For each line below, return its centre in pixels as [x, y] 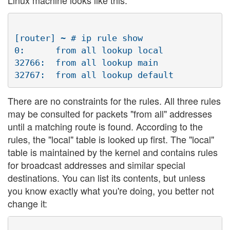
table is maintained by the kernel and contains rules [113, 152]
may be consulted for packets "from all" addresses [110, 113]
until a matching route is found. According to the [105, 126]
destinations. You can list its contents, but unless [107, 177]
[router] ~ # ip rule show [79, 38]
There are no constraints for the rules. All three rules [114, 100]
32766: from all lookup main [86, 63]
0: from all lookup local [89, 51]
